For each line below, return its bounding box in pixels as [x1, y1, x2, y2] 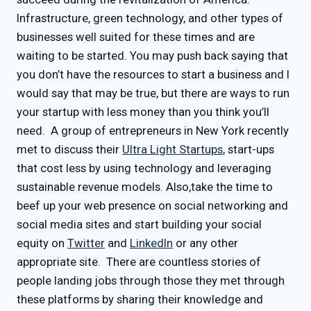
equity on [17, 236, 67, 250]
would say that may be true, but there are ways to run [17, 86, 289, 100]
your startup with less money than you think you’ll [17, 105, 269, 119]
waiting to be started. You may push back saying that [17, 49, 288, 62]
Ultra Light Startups [122, 142, 223, 156]
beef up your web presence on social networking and [17, 199, 288, 212]
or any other [173, 236, 238, 250]
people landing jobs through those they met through [17, 274, 285, 287]
